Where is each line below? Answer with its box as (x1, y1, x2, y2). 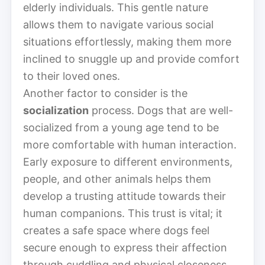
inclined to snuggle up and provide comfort (23, 52, 240, 65)
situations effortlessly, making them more (23, 35, 231, 48)
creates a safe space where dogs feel (23, 224, 209, 237)
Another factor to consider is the (23, 86, 188, 99)
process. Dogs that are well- (89, 104, 233, 117)
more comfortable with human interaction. (23, 138, 237, 151)
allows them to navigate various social (23, 18, 214, 31)
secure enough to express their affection (23, 241, 227, 254)
